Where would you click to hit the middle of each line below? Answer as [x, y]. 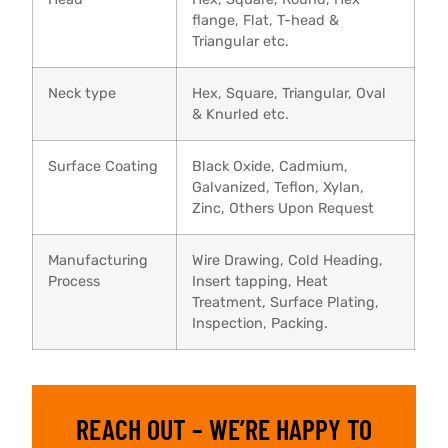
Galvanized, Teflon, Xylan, [278, 187]
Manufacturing [98, 260]
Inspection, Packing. [260, 323]
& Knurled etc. [241, 114]
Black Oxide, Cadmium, [270, 166]
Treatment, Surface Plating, [286, 302]
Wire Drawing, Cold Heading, [288, 260]
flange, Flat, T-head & [266, 20]
